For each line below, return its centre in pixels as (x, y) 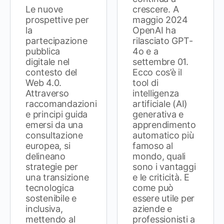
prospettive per (57, 19)
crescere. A (156, 9)
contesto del (51, 72)
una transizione (57, 177)
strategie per (52, 166)
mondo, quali (159, 156)
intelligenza (156, 93)
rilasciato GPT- (163, 40)
